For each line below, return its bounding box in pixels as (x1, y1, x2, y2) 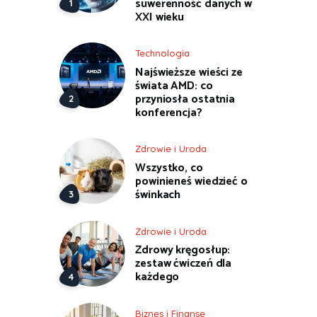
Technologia (135, 47, 190, 59)
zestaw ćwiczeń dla (135, 254, 232, 274)
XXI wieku (135, 7, 185, 27)
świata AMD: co (135, 76, 213, 96)
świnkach (135, 185, 181, 205)
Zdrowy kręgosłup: (135, 241, 231, 260)
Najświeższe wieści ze (135, 63, 243, 83)
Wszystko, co (135, 158, 203, 178)
